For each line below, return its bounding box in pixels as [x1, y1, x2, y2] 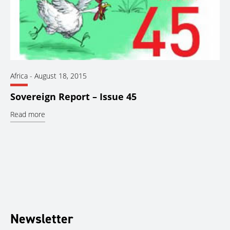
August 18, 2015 [34, 70, 87, 81]
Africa [10, 70, 28, 81]
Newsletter [10, 210, 73, 228]
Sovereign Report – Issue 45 [10, 90, 137, 103]
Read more [10, 109, 45, 120]
